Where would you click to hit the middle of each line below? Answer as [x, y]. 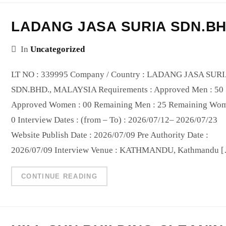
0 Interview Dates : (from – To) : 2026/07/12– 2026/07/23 [115, 120]
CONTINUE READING [59, 176]
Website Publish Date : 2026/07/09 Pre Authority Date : [110, 135]
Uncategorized [58, 49]
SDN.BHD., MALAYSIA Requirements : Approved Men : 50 [118, 89]
